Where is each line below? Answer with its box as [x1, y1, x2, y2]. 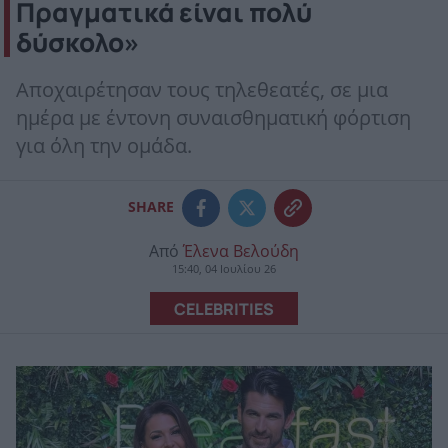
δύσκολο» [16, 25, 140, 60]
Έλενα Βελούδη [183, 241, 299, 261]
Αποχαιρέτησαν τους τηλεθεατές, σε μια [16, 78, 388, 103]
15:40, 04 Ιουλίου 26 [172, 262, 276, 276]
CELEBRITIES [174, 297, 274, 319]
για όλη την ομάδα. [16, 134, 192, 159]
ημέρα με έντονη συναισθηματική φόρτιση [16, 106, 411, 131]
